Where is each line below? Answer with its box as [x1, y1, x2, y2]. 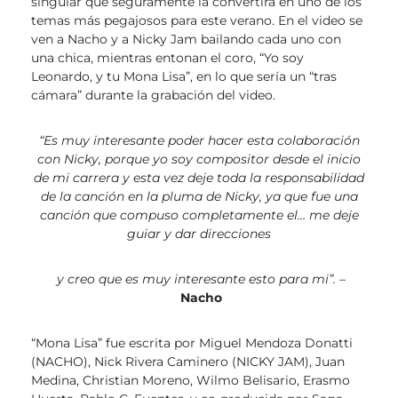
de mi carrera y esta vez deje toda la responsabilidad [34, 171, 364, 186]
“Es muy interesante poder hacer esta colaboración [38, 133, 360, 148]
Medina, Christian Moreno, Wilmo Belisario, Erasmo [31, 373, 350, 388]
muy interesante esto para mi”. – [138, 272, 346, 287]
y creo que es [52, 272, 139, 287]
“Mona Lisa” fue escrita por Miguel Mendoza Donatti [31, 336, 353, 351]
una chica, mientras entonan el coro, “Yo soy [31, 51, 304, 66]
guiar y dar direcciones [127, 227, 271, 242]
